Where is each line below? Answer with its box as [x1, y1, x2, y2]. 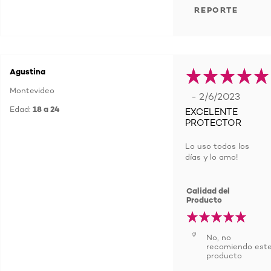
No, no [206, 232, 231, 242]
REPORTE [194, 5, 238, 15]
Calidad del [186, 186, 230, 195]
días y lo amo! [185, 152, 238, 162]
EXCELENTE [185, 106, 238, 117]
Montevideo [10, 85, 54, 95]
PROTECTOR [185, 117, 241, 128]
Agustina [10, 67, 45, 76]
